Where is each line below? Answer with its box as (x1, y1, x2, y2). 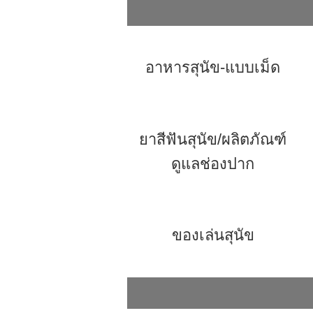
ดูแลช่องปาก (171, 155, 254, 173)
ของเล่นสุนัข (171, 226, 254, 244)
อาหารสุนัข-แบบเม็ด (145, 59, 280, 76)
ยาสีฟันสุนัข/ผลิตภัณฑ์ (139, 131, 286, 148)
